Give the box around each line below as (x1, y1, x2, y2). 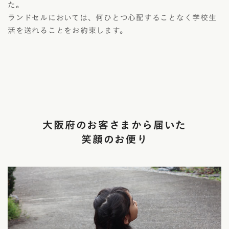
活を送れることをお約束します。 (8, 27, 128, 35)
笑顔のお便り (81, 134, 148, 145)
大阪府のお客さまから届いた (42, 120, 187, 130)
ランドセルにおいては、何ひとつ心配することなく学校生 (8, 14, 217, 22)
